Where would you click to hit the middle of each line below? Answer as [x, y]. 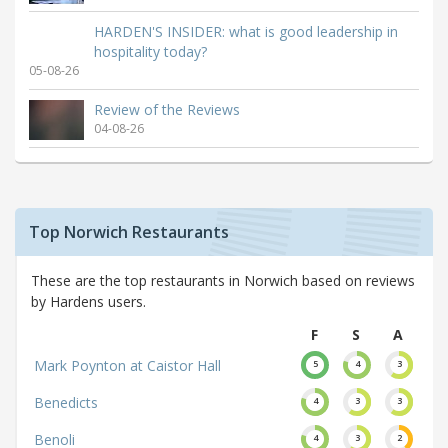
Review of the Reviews [167, 109]
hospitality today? [150, 51]
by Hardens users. [88, 301]
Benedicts [66, 402]
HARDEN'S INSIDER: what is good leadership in [246, 31]
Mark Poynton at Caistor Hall [127, 365]
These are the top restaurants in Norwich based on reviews [223, 280]
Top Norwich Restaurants [129, 231]
